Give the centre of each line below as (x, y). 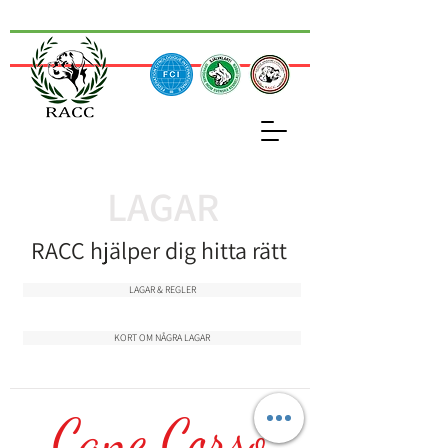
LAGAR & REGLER (162, 289)
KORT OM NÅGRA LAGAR (162, 337)
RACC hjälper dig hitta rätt (159, 250)
